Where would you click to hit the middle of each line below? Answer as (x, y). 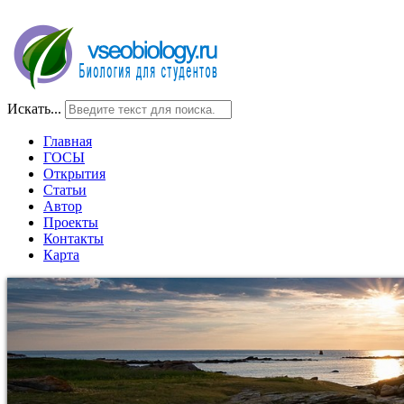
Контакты (73, 239)
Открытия (74, 174)
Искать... (34, 109)
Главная (68, 141)
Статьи (65, 190)
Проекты (71, 222)
